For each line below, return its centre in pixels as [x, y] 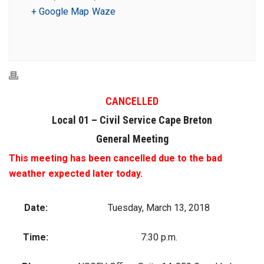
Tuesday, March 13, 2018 [159, 208]
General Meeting [132, 139]
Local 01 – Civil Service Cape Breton [132, 120]
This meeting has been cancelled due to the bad [115, 158]
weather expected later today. [76, 174]
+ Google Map [60, 11]
